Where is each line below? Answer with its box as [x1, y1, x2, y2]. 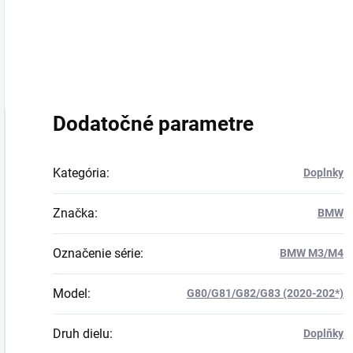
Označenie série [53, 246, 140, 261]
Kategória [53, 165, 106, 180]
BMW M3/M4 [280, 247, 344, 259]
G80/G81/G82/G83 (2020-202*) [187, 287, 344, 299]
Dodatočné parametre [53, 112, 254, 136]
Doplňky [303, 327, 344, 340]
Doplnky [303, 166, 344, 179]
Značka [53, 206, 95, 221]
